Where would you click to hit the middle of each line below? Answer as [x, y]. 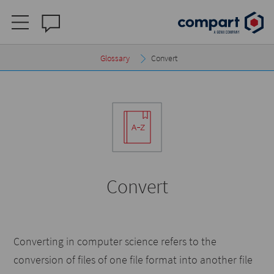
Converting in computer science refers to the [115, 241]
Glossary [115, 58]
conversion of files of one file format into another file [133, 260]
